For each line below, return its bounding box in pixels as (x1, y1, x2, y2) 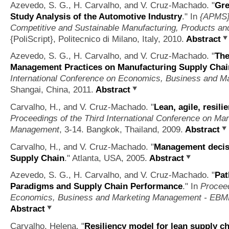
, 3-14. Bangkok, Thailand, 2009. (59, 124, 183, 135)
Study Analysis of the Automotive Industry (10, 11, 182, 21)
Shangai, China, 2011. (10, 84, 94, 95)
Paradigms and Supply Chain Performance (10, 181, 182, 192)
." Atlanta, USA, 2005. (64, 152, 147, 163)
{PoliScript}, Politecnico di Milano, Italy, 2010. (10, 33, 184, 44)
